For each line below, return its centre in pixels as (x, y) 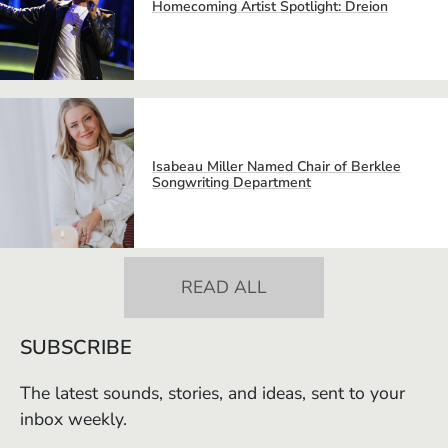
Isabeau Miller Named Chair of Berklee (276, 166)
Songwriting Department (231, 182)
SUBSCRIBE (76, 347)
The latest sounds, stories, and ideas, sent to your (212, 392)
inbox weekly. (73, 418)
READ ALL (224, 287)
